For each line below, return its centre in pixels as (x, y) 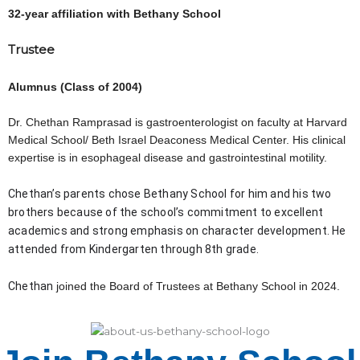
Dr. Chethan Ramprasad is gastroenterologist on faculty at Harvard (178, 122)
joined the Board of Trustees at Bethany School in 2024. (198, 286)
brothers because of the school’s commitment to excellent (166, 212)
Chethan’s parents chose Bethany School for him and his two (170, 193)
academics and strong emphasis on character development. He (177, 230)
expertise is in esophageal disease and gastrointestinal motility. (169, 157)
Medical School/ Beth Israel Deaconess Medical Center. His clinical (177, 140)
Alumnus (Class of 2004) (75, 87)
